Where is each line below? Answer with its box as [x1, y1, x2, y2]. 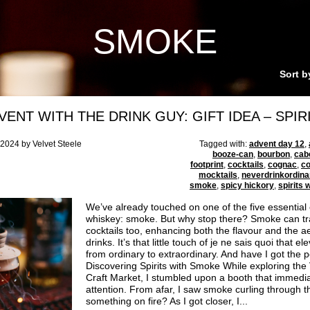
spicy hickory [221, 181, 274, 190]
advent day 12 [249, 139, 304, 149]
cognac [268, 160, 297, 170]
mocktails [199, 170, 237, 180]
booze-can [212, 149, 253, 159]
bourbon [257, 149, 290, 159]
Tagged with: [199, 139, 249, 149]
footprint [190, 160, 224, 170]
